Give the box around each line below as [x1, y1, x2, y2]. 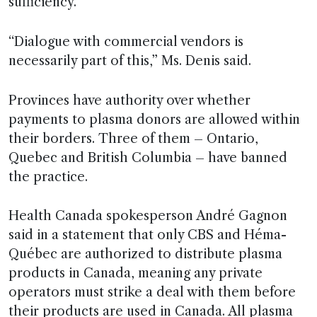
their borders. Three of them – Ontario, [8, 130, 258, 146]
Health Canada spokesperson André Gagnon [8, 208, 287, 224]
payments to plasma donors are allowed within [8, 111, 300, 127]
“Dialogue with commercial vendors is [8, 33, 243, 50]
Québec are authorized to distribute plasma [8, 246, 282, 263]
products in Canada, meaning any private [8, 265, 263, 282]
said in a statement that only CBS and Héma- [8, 227, 287, 243]
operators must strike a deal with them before [8, 284, 296, 301]
